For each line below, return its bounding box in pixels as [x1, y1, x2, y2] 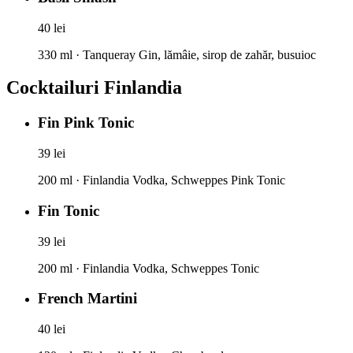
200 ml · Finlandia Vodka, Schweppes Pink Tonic [38, 173, 285, 188]
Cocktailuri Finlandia [6, 77, 182, 98]
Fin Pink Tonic [38, 114, 134, 132]
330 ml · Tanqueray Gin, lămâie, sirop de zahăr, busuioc [38, 47, 316, 61]
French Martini [38, 290, 137, 307]
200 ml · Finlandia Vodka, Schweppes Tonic [38, 261, 259, 275]
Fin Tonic [38, 202, 99, 219]
